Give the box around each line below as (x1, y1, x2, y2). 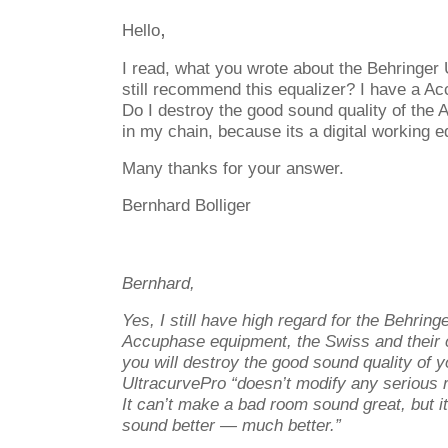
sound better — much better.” (122, 415, 341, 435)
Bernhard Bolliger (122, 195, 251, 215)
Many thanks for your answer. (122, 158, 344, 178)
